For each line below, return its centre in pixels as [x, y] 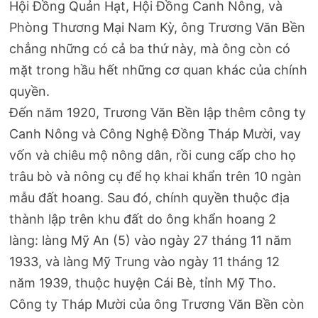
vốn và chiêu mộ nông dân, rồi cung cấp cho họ [153, 155]
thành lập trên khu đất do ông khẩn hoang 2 [143, 219]
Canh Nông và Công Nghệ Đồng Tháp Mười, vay [155, 134]
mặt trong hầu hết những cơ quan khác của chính [159, 70]
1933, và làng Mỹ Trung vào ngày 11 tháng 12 [145, 262]
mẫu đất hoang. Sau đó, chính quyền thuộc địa [150, 198]
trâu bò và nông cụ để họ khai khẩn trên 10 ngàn [156, 177]
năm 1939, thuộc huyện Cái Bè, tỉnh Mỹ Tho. [143, 283]
